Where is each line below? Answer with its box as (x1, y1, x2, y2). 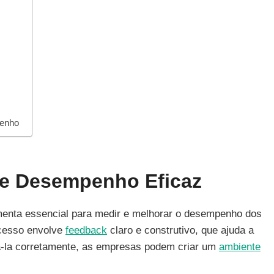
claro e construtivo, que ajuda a (107, 224, 254, 236)
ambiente (219, 240, 261, 253)
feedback (65, 224, 107, 236)
